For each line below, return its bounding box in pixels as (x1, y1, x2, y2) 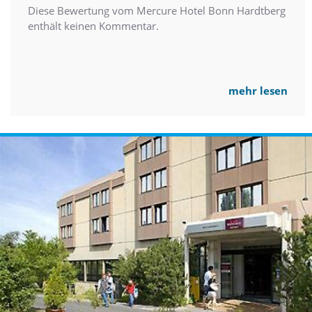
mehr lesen (228, 83, 288, 97)
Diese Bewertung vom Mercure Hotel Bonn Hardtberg (28, 3, 286, 17)
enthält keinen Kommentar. (28, 18, 159, 33)
